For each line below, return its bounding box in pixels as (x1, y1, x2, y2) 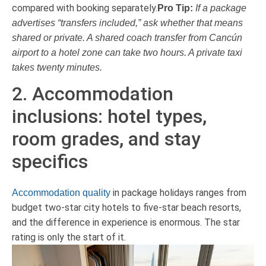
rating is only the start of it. (12, 232, 126, 243)
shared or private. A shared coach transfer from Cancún (12, 33, 242, 43)
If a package (195, 3, 246, 14)
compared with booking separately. (12, 2, 157, 14)
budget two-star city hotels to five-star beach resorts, (12, 202, 241, 214)
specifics (12, 150, 88, 173)
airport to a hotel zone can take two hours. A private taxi (12, 47, 242, 58)
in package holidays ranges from (110, 187, 246, 199)
